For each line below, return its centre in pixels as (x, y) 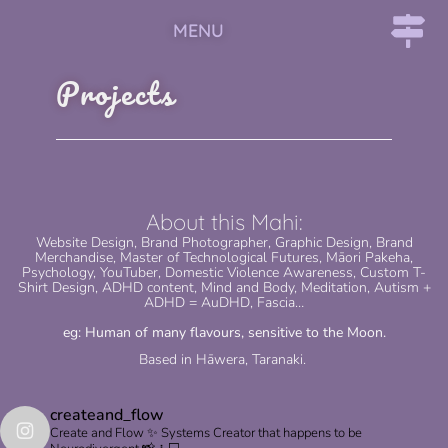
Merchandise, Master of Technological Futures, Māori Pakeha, (224, 257)
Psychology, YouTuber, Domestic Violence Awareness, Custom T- (224, 272)
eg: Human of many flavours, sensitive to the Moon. (224, 332)
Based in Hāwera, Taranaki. (224, 359)
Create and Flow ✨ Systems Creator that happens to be (206, 433)
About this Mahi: (224, 222)
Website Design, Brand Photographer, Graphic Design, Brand (224, 242)
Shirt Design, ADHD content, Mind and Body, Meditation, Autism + (224, 287)
